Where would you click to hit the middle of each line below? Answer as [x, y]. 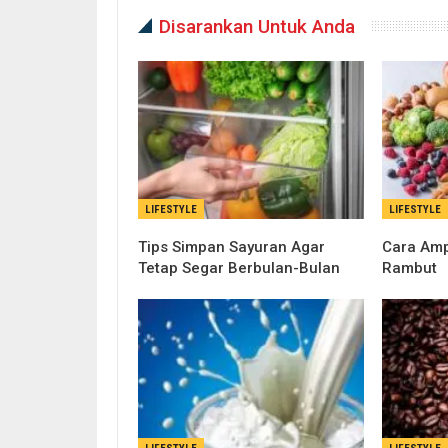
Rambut [410, 268]
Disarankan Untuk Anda [257, 26]
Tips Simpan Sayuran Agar [231, 247]
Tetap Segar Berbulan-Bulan [239, 268]
